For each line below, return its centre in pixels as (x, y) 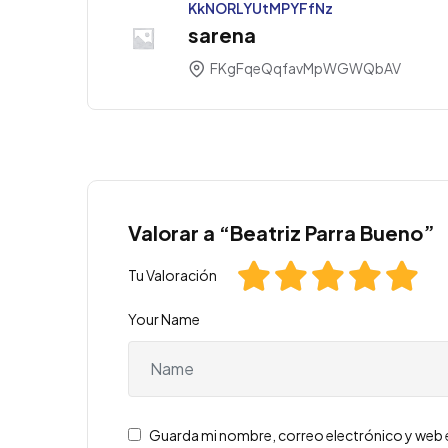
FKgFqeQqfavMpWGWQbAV (304, 67)
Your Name (164, 318)
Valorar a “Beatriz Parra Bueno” (281, 232)
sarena (222, 34)
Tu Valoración (172, 274)
